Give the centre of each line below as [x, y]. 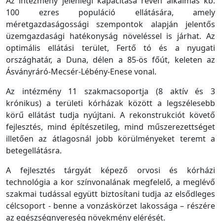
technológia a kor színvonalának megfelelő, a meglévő [110, 182]
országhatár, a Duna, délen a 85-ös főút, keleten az [110, 59]
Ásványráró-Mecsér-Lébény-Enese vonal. [81, 71]
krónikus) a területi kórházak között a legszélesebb [110, 103]
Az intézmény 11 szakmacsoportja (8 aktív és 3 [110, 91]
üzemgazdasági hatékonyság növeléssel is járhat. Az [110, 36]
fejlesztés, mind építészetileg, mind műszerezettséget [110, 127]
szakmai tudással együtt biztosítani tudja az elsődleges [110, 194]
